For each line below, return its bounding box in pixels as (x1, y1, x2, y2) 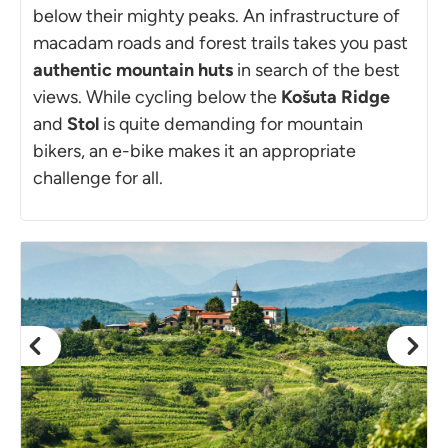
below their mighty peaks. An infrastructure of (33, 4, 400, 27)
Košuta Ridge (281, 85, 390, 108)
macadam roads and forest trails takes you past (33, 31, 408, 54)
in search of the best (233, 58, 400, 81)
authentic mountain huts (33, 58, 233, 81)
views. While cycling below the (33, 85, 281, 108)
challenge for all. (33, 166, 163, 189)
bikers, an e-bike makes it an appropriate (33, 139, 356, 162)
